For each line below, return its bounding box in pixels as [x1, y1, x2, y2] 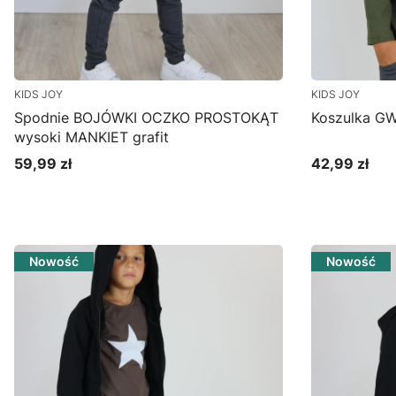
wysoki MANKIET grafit [14, 128, 169, 146]
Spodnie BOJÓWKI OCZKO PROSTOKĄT [14, 109, 278, 126]
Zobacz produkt [79, 189, 175, 204]
